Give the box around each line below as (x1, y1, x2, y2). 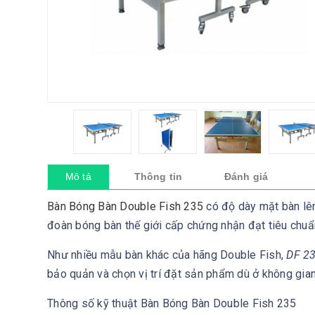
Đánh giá (224, 171, 269, 183)
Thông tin (134, 171, 182, 183)
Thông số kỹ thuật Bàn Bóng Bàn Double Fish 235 (47, 297, 297, 311)
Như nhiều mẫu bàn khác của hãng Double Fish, (47, 248, 287, 262)
